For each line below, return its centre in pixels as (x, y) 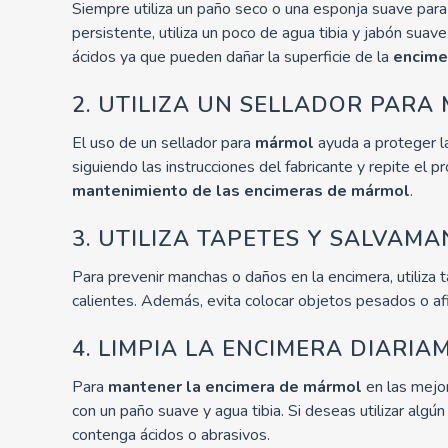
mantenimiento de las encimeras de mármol (241, 190)
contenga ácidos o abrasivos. (171, 434)
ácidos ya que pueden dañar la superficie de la (232, 56)
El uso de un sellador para (163, 142)
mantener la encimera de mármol (235, 386)
